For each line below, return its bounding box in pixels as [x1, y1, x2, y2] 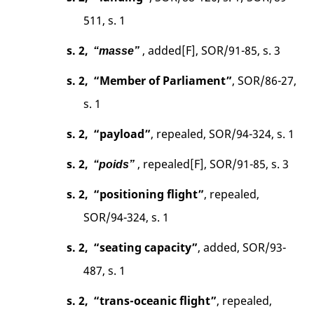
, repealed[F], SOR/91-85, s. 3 [137, 156, 289, 172]
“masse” [93, 43, 140, 57]
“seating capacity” [93, 239, 198, 255]
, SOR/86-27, [232, 72, 297, 88]
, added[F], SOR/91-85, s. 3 [142, 42, 281, 58]
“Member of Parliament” [93, 72, 233, 88]
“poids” [93, 157, 135, 170]
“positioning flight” [93, 186, 205, 202]
